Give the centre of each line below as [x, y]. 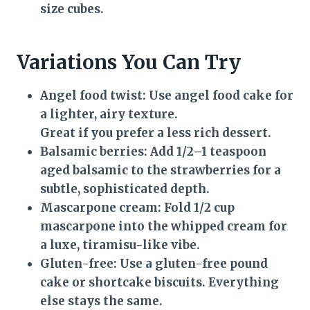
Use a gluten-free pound [192, 264]
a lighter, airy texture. [109, 115]
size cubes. [72, 9]
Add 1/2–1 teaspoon [207, 152]
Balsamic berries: [94, 152]
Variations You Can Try [129, 63]
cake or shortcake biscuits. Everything [159, 283]
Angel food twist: [93, 96]
